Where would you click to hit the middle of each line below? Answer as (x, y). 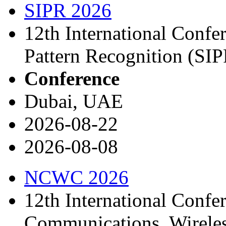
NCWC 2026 (76, 177)
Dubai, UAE (74, 101)
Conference (72, 78)
